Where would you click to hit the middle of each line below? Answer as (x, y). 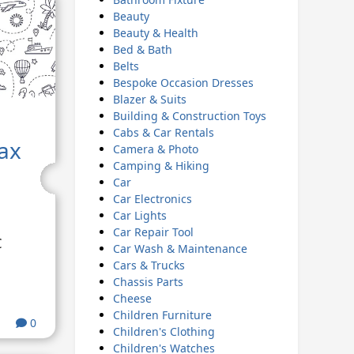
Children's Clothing (164, 331)
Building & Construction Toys (189, 116)
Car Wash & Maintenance (180, 249)
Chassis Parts (148, 282)
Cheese (132, 298)
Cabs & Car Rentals (163, 132)
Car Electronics (152, 199)
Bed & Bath (142, 49)
